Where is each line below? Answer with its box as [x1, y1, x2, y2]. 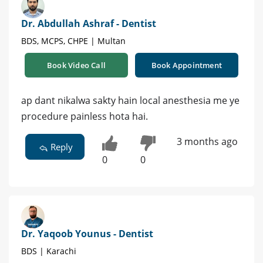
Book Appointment [151, 60, 222, 71]
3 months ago [176, 135, 238, 149]
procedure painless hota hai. [21, 110, 148, 123]
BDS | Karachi [21, 245, 76, 257]
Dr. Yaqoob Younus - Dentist [21, 227, 153, 240]
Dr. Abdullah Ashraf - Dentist [21, 17, 156, 31]
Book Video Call [47, 60, 106, 71]
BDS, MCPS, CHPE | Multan [21, 35, 126, 47]
